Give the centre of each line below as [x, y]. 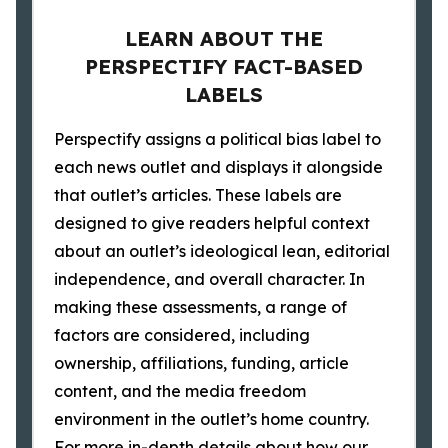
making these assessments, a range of [200, 307]
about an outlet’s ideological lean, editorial [222, 251]
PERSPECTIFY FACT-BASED [224, 66]
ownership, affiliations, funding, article [201, 363]
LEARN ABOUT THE [224, 38]
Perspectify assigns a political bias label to [217, 139]
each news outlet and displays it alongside [218, 167]
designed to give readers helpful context [212, 223]
